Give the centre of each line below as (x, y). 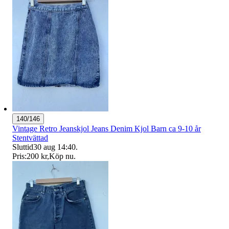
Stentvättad (30, 138)
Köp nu (61, 156)
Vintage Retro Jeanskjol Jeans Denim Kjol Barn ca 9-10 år (107, 128)
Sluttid (23, 147)
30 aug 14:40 (54, 147)
